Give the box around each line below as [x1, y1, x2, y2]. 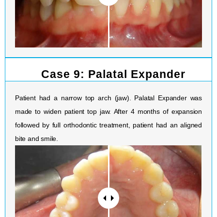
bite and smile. [15, 135, 59, 143]
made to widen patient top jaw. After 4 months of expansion [15, 108, 202, 116]
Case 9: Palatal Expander [41, 68, 186, 81]
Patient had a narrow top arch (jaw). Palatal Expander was [15, 94, 202, 102]
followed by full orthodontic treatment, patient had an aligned [15, 121, 202, 129]
